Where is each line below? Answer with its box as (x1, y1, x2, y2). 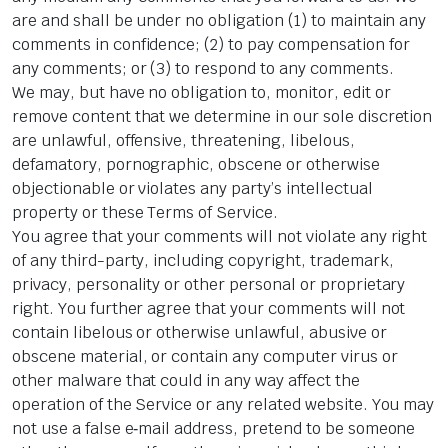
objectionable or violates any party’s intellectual (12, 178, 373, 200)
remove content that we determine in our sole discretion (12, 106, 433, 128)
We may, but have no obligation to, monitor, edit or (12, 82, 391, 104)
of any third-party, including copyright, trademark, (12, 250, 394, 272)
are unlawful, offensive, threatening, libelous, (12, 130, 355, 152)
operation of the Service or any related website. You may (12, 394, 435, 416)
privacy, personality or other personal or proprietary (12, 274, 406, 296)
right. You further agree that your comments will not (12, 298, 406, 320)
